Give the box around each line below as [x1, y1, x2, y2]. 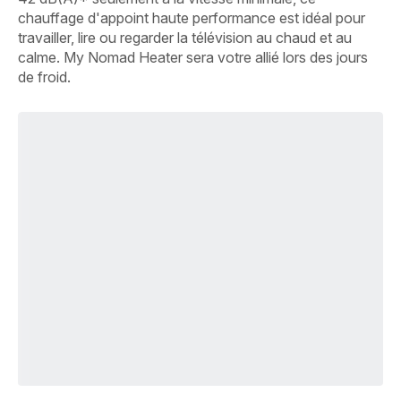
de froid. [18, 67, 71, 86]
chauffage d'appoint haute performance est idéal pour [18, 8, 365, 27]
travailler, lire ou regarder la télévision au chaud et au [18, 28, 352, 47]
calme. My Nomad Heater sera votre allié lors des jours [18, 47, 368, 66]
